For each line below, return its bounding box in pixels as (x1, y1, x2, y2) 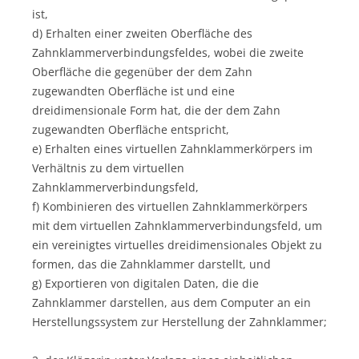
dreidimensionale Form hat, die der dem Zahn (32, 102, 280, 118)
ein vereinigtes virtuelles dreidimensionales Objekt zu (32, 236, 322, 252)
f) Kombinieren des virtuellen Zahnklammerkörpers (32, 198, 308, 214)
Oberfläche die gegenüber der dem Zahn (32, 63, 252, 79)
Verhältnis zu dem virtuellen (32, 159, 184, 175)
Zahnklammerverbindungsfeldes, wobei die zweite (32, 44, 304, 60)
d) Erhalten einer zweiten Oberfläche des (32, 25, 252, 41)
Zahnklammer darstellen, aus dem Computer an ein (32, 294, 311, 310)
